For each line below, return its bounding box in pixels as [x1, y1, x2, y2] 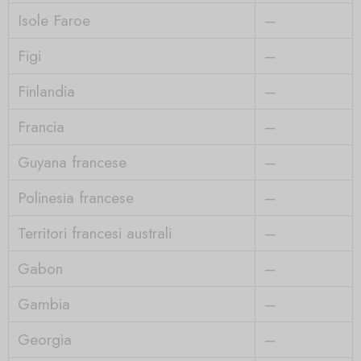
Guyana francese [17, 150, 127, 173]
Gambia [17, 292, 70, 315]
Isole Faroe [17, 8, 90, 31]
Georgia [17, 327, 72, 351]
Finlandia [17, 79, 75, 102]
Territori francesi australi [17, 221, 172, 244]
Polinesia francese [17, 185, 134, 209]
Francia [17, 114, 64, 138]
